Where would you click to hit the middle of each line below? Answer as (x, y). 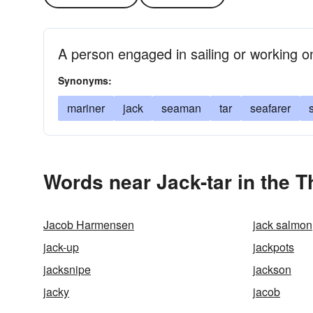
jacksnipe (67, 269)
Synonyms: (85, 80)
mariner (86, 108)
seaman (181, 108)
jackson (272, 269)
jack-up (61, 247)
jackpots (274, 247)
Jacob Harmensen (89, 225)
